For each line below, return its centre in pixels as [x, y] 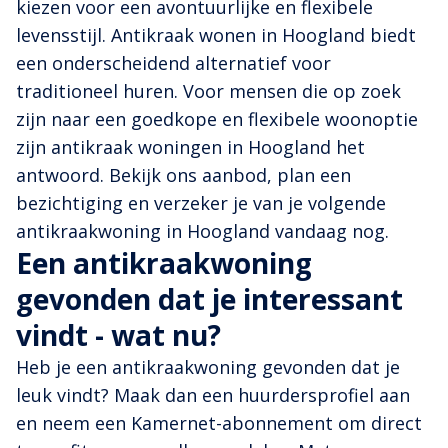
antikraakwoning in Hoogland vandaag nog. [202, 231]
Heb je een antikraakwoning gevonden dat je [208, 367]
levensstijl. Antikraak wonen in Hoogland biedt [216, 35]
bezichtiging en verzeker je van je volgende [201, 203]
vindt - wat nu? [118, 335]
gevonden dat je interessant [209, 299]
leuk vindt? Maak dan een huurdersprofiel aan [213, 395]
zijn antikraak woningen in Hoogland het [190, 147]
